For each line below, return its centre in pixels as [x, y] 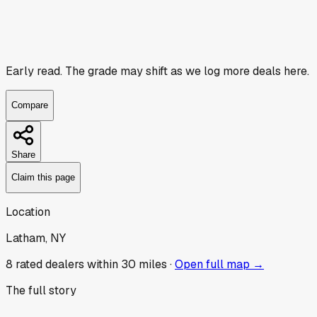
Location [28, 212]
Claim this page [43, 178]
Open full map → [219, 264]
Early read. [34, 71]
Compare [30, 105]
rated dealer [47, 264]
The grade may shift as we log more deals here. [186, 71]
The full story [41, 290]
